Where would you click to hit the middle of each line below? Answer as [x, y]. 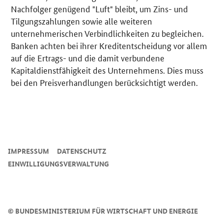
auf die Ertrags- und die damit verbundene [88, 58]
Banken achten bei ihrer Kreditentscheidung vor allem [109, 45]
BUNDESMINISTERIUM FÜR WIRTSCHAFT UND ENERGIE [106, 211]
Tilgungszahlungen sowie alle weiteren [82, 21]
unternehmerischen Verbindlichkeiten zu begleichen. [108, 33]
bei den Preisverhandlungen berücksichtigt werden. [105, 82]
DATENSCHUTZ [82, 151]
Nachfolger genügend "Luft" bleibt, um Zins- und [100, 9]
